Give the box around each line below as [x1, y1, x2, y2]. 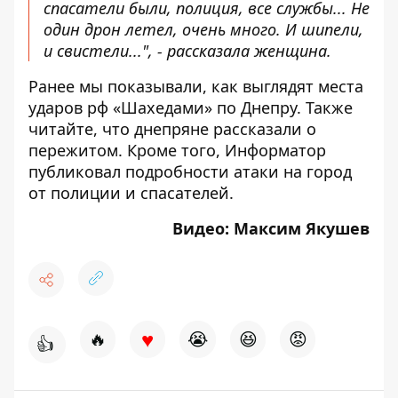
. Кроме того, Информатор [118, 139, 326, 162]
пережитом [28, 139, 118, 162]
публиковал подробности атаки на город [28, 161, 352, 183]
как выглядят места [211, 76, 363, 98]
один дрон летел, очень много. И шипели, [44, 19, 363, 41]
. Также [297, 97, 353, 119]
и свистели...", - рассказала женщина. [44, 40, 331, 62]
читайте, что [28, 118, 134, 140]
